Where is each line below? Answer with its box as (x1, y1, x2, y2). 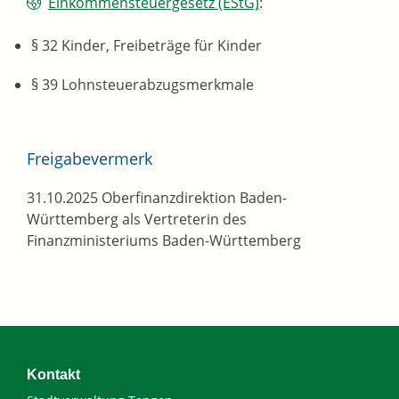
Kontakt (27, 367, 80, 383)
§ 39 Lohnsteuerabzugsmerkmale (31, 75, 254, 95)
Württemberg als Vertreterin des (27, 209, 247, 230)
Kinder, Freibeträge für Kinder (58, 36, 262, 56)
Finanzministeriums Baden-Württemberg (27, 231, 301, 251)
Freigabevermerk (27, 148, 152, 170)
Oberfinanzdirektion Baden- (98, 188, 287, 208)
